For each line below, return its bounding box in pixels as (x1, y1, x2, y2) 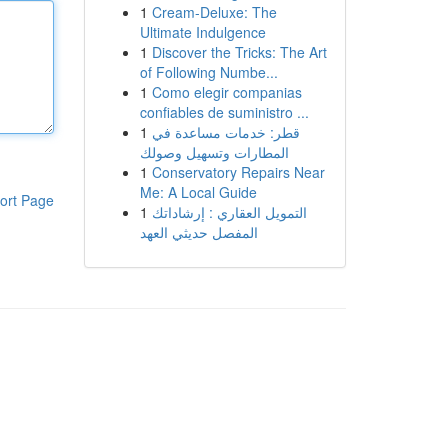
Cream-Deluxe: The (151, 2, 277, 22)
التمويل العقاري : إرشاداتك (151, 202, 307, 222)
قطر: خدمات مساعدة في (151, 122, 300, 142)
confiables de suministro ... (139, 102, 309, 122)
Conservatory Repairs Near (151, 162, 325, 182)
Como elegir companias (151, 82, 302, 102)
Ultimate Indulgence (139, 22, 266, 42)
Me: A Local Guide (139, 182, 257, 202)
